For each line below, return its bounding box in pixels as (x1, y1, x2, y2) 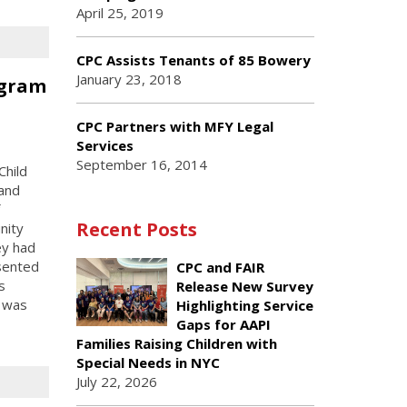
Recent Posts (75, 217, 197, 242)
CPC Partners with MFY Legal (75, 117, 273, 135)
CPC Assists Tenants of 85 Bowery (75, 51, 311, 69)
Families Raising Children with (75, 334, 277, 352)
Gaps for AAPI (175, 315, 271, 333)
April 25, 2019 (75, 4, 164, 22)
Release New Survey (175, 277, 313, 295)
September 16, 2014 (75, 155, 207, 174)
